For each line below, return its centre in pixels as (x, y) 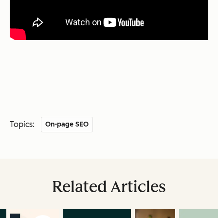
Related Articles (109, 187)
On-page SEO (67, 124)
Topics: (22, 124)
